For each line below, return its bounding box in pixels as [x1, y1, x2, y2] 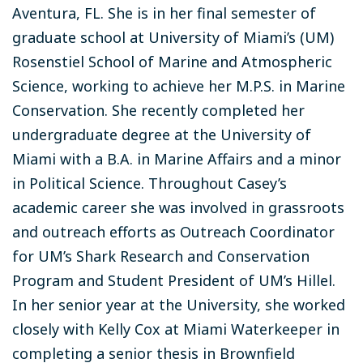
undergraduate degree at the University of [12, 124, 311, 144]
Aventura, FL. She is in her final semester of [12, 2, 316, 23]
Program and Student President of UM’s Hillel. [12, 270, 335, 290]
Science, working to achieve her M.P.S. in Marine [12, 75, 345, 96]
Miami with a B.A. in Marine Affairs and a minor [12, 148, 341, 169]
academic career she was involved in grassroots [12, 197, 344, 217]
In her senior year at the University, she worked [12, 294, 345, 314]
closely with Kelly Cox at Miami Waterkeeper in [12, 318, 340, 339]
